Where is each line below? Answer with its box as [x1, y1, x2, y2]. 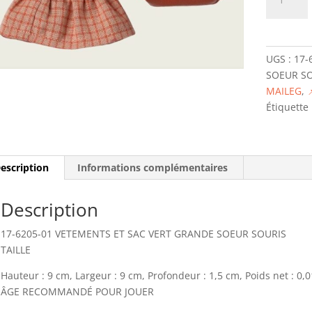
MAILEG [265, 84, 302, 97]
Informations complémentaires [77, 161, 228, 174]
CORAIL [265, 109, 299, 123]
